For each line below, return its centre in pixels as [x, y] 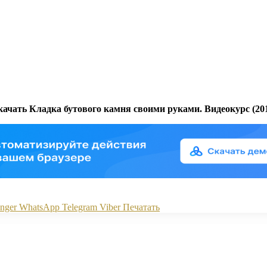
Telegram [80, 207]
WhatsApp [39, 207]
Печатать [141, 207]
